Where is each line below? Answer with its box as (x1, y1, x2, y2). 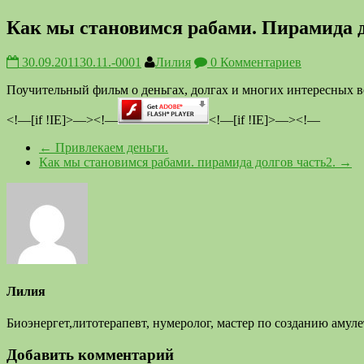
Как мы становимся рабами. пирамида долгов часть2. (39, 154, 339, 169)
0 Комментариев (207, 54, 301, 69)
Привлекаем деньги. (52, 140, 168, 154)
